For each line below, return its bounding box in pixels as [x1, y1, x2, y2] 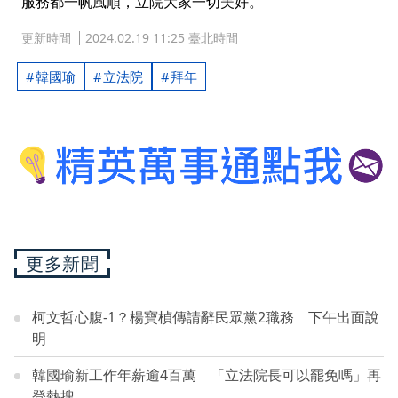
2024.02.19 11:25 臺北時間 [85, 29, 238, 47]
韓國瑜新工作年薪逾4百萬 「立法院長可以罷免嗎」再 [32, 364, 381, 385]
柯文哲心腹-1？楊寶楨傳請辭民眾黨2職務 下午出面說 [32, 306, 379, 327]
